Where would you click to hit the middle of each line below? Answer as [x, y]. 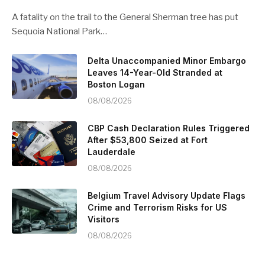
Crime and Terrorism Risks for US [157, 207]
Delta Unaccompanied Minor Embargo [167, 60]
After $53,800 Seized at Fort [148, 140]
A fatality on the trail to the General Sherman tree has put [125, 17]
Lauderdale [112, 151]
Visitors [104, 219]
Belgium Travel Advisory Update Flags [167, 195]
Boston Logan [116, 84]
